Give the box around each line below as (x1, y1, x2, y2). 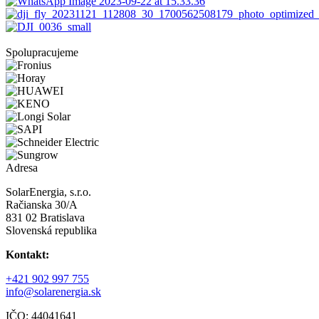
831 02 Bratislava (6, 211, 85, 224)
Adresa (6, 161, 38, 174)
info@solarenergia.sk (6, 285, 101, 298)
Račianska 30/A (6, 198, 78, 211)
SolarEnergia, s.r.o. (6, 185, 91, 198)
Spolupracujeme (6, 46, 78, 58)
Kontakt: (6, 248, 49, 261)
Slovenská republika (6, 224, 97, 236)
